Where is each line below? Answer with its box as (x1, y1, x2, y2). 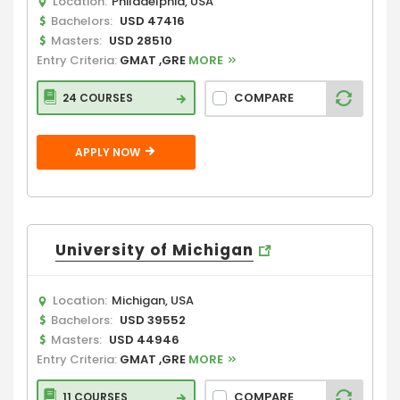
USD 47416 (120, 12, 185, 29)
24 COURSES (62, 89, 133, 105)
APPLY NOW (74, 144, 143, 160)
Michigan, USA (112, 291, 194, 309)
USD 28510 (109, 31, 172, 49)
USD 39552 (120, 311, 186, 329)
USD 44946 (109, 330, 179, 348)
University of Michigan (55, 238, 254, 261)
